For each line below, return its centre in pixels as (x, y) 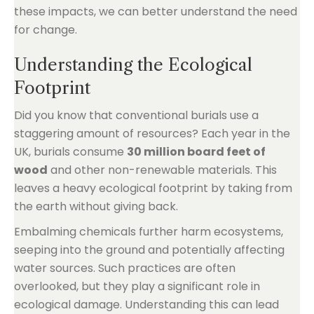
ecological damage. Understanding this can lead (146, 305)
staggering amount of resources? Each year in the (152, 134)
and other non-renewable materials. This (162, 170)
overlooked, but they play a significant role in (137, 286)
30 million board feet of (196, 152)
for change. (46, 30)
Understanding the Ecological (133, 65)
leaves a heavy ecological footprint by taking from (153, 188)
